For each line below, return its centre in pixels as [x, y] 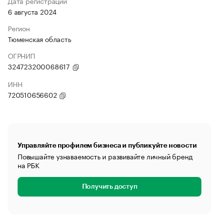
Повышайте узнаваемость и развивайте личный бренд [105, 156]
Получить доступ [109, 187]
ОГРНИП [22, 55]
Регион [19, 28]
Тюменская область [40, 39]
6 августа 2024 [33, 11]
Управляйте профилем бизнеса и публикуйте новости [107, 145]
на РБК [29, 165]
